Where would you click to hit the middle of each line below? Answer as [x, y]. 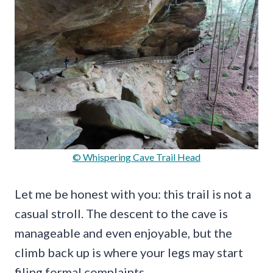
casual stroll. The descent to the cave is [121, 214]
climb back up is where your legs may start [129, 253]
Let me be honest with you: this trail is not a [133, 194]
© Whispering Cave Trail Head [136, 157]
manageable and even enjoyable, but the [123, 233]
